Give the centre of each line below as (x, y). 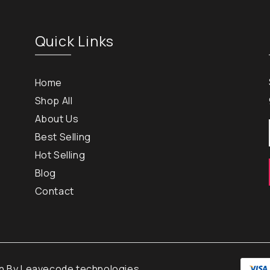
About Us (57, 119)
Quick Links (74, 41)
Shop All (54, 101)
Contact (54, 191)
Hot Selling (60, 155)
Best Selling (63, 137)
